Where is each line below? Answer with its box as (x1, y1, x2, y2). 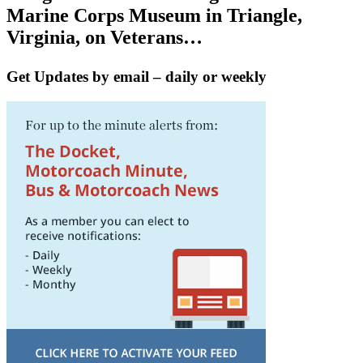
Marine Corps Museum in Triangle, (6, 5, 302, 27)
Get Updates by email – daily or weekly (6, 68, 267, 86)
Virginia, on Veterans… (6, 27, 203, 49)
